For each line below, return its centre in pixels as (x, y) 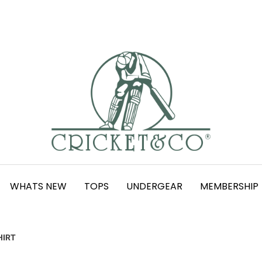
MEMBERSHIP (229, 186)
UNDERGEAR (154, 186)
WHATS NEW (38, 186)
